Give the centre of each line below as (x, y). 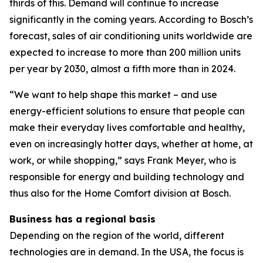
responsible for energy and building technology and (127, 177)
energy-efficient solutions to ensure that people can (127, 111)
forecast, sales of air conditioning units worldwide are (131, 36)
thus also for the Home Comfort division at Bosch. (120, 193)
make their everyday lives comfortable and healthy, (127, 127)
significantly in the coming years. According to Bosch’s (131, 19)
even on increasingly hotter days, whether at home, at (131, 144)
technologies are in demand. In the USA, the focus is (127, 252)
